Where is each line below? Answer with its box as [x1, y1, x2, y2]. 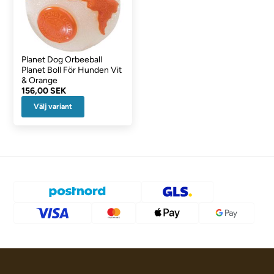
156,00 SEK [21, 85, 67, 96]
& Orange [21, 75, 58, 86]
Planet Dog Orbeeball [21, 54, 103, 65]
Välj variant [34, 102, 73, 111]
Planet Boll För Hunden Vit [21, 64, 122, 75]
